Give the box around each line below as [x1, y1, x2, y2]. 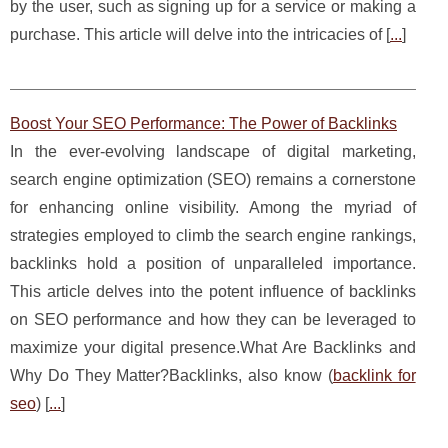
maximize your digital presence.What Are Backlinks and [10, 338, 416, 356]
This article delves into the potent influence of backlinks [10, 282, 416, 300]
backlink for [332, 366, 416, 384]
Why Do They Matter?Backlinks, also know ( [10, 366, 333, 384]
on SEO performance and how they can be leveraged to [10, 310, 416, 328]
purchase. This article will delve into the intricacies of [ [10, 25, 390, 43]
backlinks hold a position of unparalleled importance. [10, 254, 416, 272]
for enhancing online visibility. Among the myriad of [10, 198, 416, 216]
